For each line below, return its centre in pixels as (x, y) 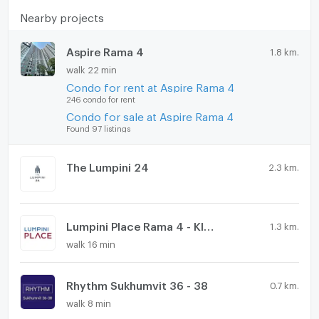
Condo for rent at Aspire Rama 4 (150, 86)
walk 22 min (91, 68)
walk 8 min (88, 301)
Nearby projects (62, 15)
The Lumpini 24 (107, 165)
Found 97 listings (98, 127)
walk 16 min (90, 242)
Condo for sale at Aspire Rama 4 (150, 114)
